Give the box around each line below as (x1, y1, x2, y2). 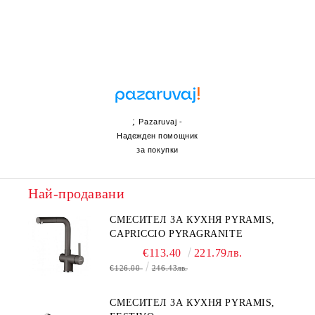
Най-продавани (28, 185, 125, 201)
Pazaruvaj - (139, 117, 183, 126)
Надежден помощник (117, 131, 198, 140)
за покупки (136, 145, 179, 154)
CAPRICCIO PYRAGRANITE (110, 228, 243, 239)
